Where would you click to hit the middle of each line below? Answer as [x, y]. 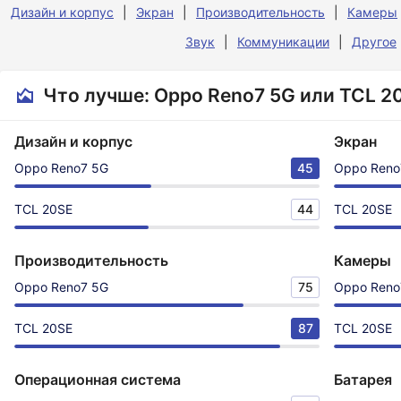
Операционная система [98, 380]
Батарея [363, 380]
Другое [374, 42]
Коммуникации [283, 42]
